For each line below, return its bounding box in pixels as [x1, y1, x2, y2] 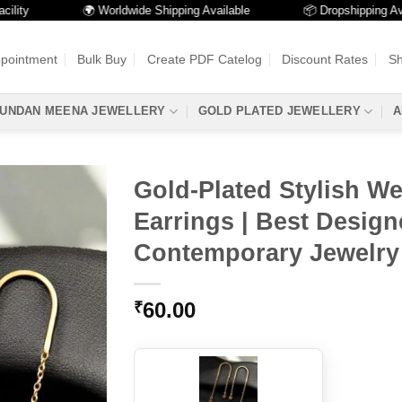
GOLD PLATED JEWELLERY [197, 104, 361, 118]
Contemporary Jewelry [134, 239, 399, 267]
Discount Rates [282, 51, 369, 66]
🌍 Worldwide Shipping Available [52, 4, 220, 17]
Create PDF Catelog [146, 51, 262, 66]
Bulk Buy [77, 51, 127, 66]
